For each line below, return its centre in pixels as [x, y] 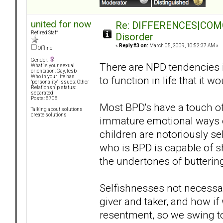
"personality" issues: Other [60, 82]
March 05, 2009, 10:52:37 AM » [183, 46]
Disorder [134, 37]
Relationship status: [54, 88]
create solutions [49, 115]
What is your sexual [53, 66]
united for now [61, 24]
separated [42, 93]
